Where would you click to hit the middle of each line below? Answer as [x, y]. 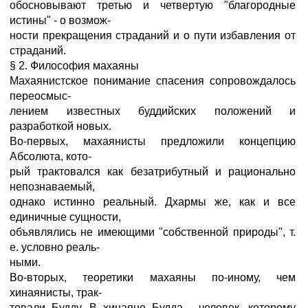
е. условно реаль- [55, 247]
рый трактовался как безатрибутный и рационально [153, 172]
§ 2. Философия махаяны [74, 66]
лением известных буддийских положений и [153, 111]
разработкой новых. [60, 126]
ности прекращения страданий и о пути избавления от [153, 35]
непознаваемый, [52, 187]
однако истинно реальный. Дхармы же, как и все [153, 202]
